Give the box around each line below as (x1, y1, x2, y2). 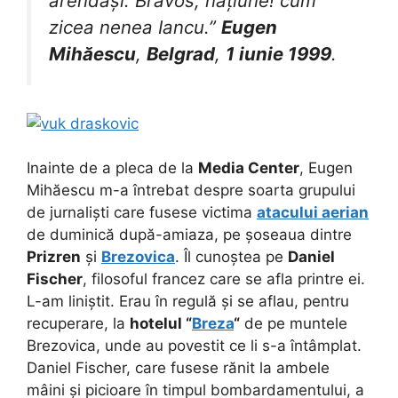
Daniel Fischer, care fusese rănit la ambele (27, 359, 330, 378)
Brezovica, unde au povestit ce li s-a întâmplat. (27, 337, 362, 355)
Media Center (198, 159, 299, 178)
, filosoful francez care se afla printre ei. (83, 270, 365, 289)
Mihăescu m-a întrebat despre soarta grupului (27, 181, 355, 200)
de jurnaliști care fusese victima (27, 203, 257, 222)
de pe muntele (240, 314, 347, 333)
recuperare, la (27, 314, 130, 333)
